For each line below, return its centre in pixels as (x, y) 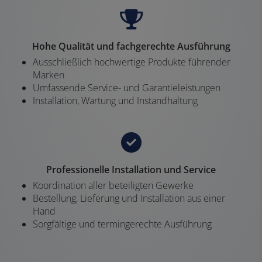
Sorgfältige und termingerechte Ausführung (122, 224)
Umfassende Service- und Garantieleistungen (127, 88)
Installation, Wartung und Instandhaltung (115, 101)
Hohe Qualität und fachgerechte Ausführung (131, 46)
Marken (49, 75)
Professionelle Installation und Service (131, 170)
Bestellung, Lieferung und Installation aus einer (129, 199)
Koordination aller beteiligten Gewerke (113, 186)
